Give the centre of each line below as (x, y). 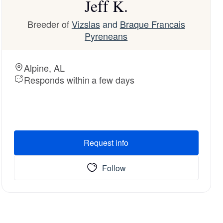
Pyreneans (106, 36)
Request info (106, 143)
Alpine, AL (44, 68)
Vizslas (86, 24)
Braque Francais (152, 24)
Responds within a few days (79, 80)
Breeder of (50, 24)
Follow (114, 168)
